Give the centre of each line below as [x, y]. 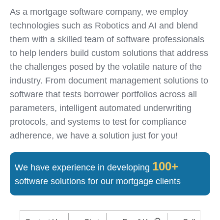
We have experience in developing [83, 167]
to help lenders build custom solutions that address [109, 53]
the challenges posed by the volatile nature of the [106, 67]
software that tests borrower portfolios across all [103, 94]
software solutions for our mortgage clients [98, 181]
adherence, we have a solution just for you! [94, 136]
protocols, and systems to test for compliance [98, 122]
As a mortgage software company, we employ [99, 12]
